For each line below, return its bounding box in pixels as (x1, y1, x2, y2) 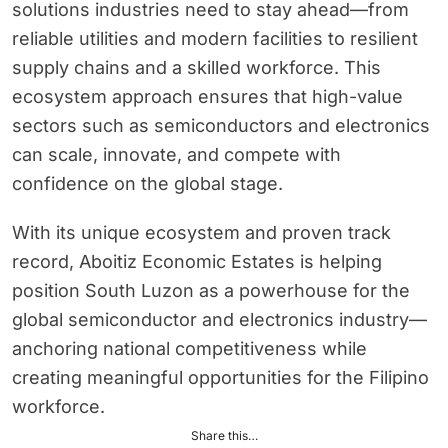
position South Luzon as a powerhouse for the (12, 279, 410, 301)
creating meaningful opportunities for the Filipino (12, 366, 429, 388)
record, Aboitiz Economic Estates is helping (12, 250, 382, 272)
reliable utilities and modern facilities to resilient (12, 27, 418, 49)
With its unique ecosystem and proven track (12, 221, 391, 243)
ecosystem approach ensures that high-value (12, 85, 403, 107)
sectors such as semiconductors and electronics (12, 114, 430, 136)
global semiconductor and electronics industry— (12, 308, 427, 330)
